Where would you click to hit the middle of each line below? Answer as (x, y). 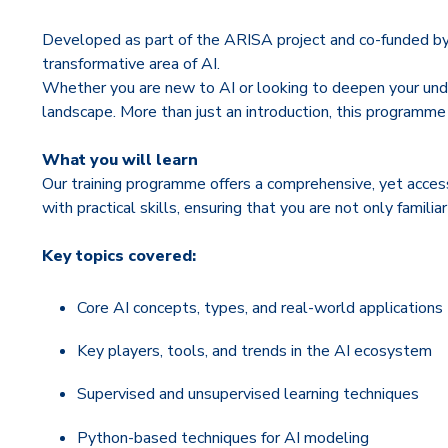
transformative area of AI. (133, 64)
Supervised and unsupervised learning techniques (248, 394)
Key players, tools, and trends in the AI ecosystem (255, 351)
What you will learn (120, 160)
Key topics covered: (119, 256)
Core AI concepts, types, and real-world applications (260, 308)
